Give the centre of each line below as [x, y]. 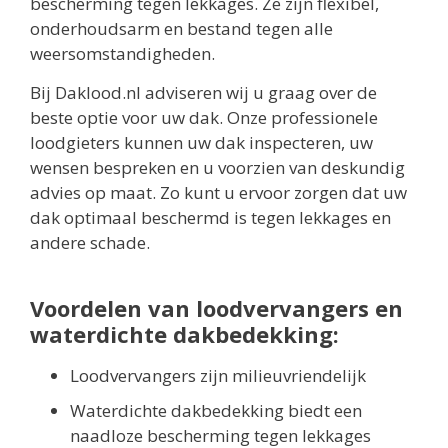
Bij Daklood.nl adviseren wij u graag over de [203, 93]
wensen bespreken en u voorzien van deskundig [217, 168]
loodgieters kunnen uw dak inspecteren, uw [201, 143]
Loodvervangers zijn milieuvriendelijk [218, 376]
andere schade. [90, 243]
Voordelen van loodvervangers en [216, 308]
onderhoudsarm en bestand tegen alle [181, 28]
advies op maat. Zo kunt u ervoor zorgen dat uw [218, 193]
